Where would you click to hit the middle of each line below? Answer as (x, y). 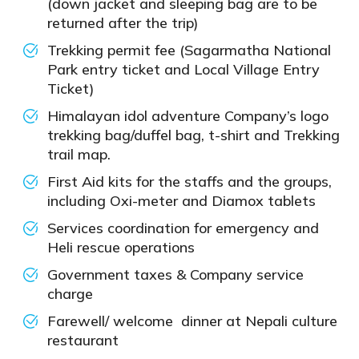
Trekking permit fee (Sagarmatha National (189, 50)
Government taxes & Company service (175, 274)
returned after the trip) (123, 22)
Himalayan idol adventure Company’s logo (188, 115)
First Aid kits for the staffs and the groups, (190, 181)
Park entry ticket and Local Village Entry (184, 69)
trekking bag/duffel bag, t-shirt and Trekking (194, 135)
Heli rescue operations (121, 247)
